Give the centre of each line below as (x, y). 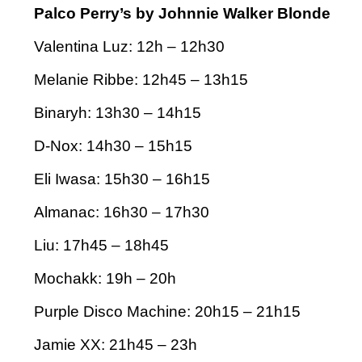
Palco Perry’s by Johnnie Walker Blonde (182, 14)
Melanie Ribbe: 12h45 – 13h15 (141, 80)
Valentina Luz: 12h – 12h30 (129, 47)
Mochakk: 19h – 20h (105, 279)
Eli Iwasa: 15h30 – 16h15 (122, 179)
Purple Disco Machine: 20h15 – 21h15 (167, 312)
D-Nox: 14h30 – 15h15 (113, 146)
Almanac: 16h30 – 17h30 (122, 213)
